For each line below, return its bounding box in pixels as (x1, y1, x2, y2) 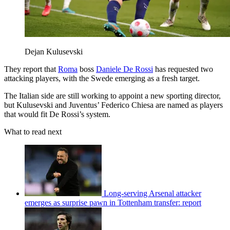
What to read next (4, 127, 62, 137)
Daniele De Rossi (96, 65, 153, 74)
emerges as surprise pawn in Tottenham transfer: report (25, 198, 201, 207)
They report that (4, 65, 58, 74)
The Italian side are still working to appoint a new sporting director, (4, 91, 221, 101)
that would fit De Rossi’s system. (4, 110, 112, 119)
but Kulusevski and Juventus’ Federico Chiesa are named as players (4, 101, 223, 110)
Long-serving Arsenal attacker (104, 189, 201, 198)
